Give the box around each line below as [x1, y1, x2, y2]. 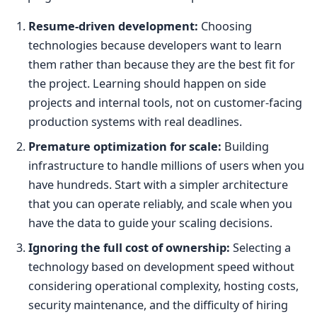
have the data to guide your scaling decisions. [28, 215, 272, 231]
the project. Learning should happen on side [28, 76, 266, 92]
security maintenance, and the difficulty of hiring [28, 297, 288, 313]
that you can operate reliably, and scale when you [28, 196, 292, 212]
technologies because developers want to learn [28, 38, 282, 54]
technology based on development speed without [28, 259, 294, 275]
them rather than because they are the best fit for [28, 57, 295, 73]
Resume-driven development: [28, 18, 198, 35]
